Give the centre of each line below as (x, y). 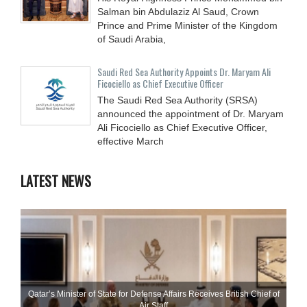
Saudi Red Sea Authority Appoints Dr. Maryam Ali (184, 71)
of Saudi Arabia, (132, 39)
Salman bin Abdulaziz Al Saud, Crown (178, 11)
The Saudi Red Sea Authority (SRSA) (177, 100)
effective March (131, 141)
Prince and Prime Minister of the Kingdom (187, 25)
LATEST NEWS (56, 181)
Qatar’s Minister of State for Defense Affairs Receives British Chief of (153, 294)
